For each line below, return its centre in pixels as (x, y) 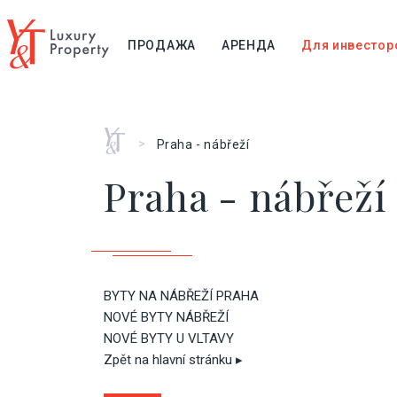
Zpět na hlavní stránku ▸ (173, 360)
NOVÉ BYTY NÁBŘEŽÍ (166, 317)
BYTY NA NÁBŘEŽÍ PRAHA (181, 296)
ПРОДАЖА (162, 45)
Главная (129, 135)
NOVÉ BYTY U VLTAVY (169, 339)
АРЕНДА (249, 45)
